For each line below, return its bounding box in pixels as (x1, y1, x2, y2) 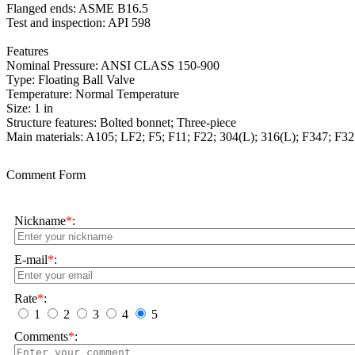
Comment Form (6, 168, 86, 182)
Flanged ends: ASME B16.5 (6, 2, 148, 16)
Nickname (14, 214, 66, 228)
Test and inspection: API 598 (6, 16, 151, 30)
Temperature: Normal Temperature (6, 87, 179, 101)
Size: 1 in (6, 101, 53, 116)
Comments (14, 330, 68, 344)
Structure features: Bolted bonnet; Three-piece (6, 116, 236, 130)
